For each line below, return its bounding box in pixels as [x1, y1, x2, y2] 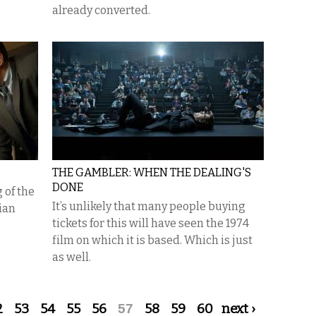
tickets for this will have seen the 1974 [52, 217, 249, 230]
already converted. [52, 4, 150, 17]
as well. [52, 250, 91, 264]
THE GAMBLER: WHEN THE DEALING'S [52, 166, 251, 179]
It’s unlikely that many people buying [52, 200, 245, 213]
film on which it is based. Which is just [52, 233, 253, 247]
